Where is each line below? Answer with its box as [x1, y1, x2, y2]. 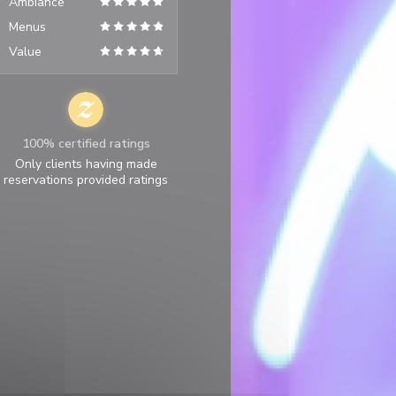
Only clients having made [14, 156, 157, 172]
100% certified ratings [21, 135, 150, 152]
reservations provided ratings [4, 171, 169, 188]
